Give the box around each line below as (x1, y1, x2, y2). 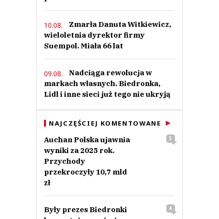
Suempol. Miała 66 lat (44, 41, 123, 51)
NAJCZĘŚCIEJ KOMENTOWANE (49, 119, 161, 128)
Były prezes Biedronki (44, 205, 127, 215)
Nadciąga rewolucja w (69, 68, 152, 78)
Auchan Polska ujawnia (44, 135, 130, 145)
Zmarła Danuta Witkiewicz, (69, 20, 171, 29)
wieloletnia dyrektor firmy (44, 30, 145, 40)
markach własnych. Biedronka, (44, 79, 160, 88)
